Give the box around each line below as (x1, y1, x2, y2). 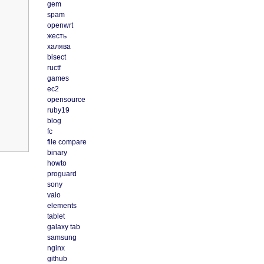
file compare (47, 138, 87, 147)
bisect (47, 53, 66, 62)
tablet (47, 212, 65, 221)
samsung (47, 233, 77, 242)
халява (47, 42, 71, 51)
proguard (47, 170, 77, 179)
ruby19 (47, 106, 70, 115)
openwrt (47, 21, 73, 30)
